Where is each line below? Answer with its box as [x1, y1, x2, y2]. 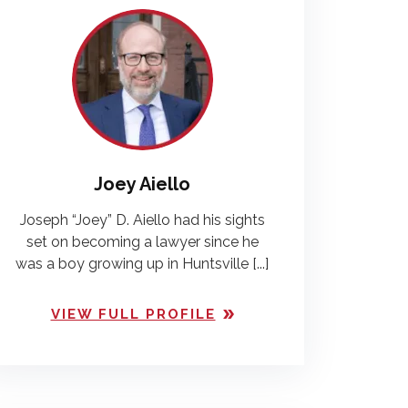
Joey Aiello [94, 173, 190, 195]
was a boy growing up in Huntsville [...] [15, 255, 269, 272]
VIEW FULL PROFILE [50, 306, 216, 323]
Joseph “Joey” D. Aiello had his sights [19, 211, 265, 229]
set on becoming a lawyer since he [25, 233, 259, 250]
